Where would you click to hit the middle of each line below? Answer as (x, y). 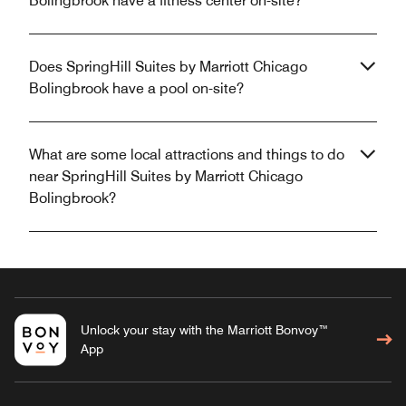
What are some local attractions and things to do (187, 155)
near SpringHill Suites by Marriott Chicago (166, 177)
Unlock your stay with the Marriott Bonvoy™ (204, 330)
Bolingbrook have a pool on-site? (136, 89)
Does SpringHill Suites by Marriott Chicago (168, 67)
